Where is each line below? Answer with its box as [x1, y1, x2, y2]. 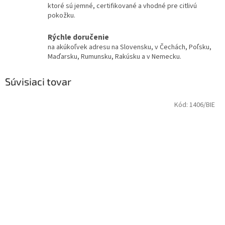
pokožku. [48, 11, 75, 21]
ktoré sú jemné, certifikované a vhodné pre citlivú [48, 1, 197, 12]
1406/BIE [189, 99, 215, 110]
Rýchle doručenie [48, 32, 109, 43]
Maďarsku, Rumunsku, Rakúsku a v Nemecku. [48, 52, 181, 62]
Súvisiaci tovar [5, 75, 71, 88]
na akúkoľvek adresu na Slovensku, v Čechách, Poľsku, [48, 42, 211, 53]
